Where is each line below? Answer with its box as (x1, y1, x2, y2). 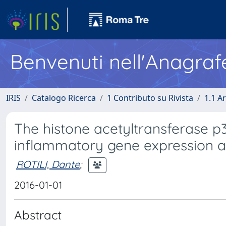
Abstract (14, 207, 62, 222)
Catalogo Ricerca (32, 92, 96, 103)
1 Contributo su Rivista (107, 92, 193, 103)
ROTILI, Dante (16, 157, 80, 171)
